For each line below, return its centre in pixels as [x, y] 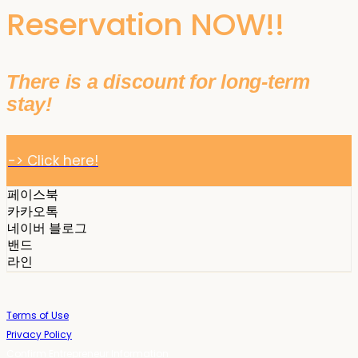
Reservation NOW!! [145, 25]
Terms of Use [38, 316]
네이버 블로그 [47, 229]
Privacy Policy [39, 335]
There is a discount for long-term [158, 82]
